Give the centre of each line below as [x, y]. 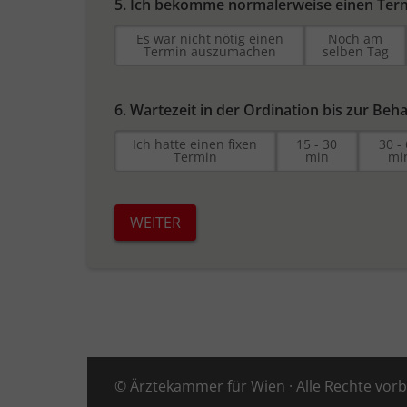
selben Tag [355, 52]
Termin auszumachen [209, 52]
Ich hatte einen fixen [195, 144]
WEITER [155, 223]
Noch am [356, 39]
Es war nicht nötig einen [209, 39]
